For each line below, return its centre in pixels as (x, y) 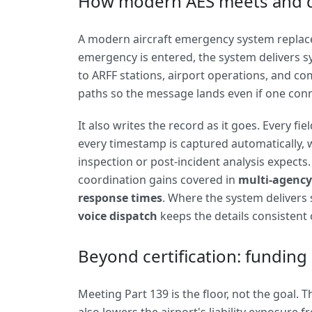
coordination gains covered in (158, 180)
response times (120, 198)
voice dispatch (118, 216)
